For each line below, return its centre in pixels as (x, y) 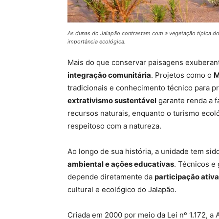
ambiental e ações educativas (121, 164)
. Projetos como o (182, 75)
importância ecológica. (97, 42)
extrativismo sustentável (112, 101)
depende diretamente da (111, 177)
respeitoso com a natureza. (114, 126)
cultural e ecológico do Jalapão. (122, 190)
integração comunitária (109, 75)
